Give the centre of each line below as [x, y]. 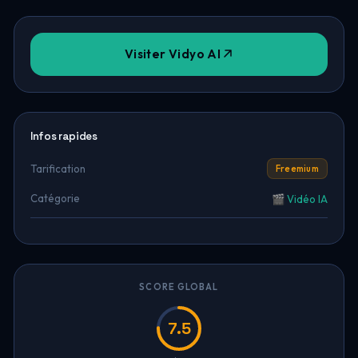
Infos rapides [64, 136]
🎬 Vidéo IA [300, 199]
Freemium [297, 169]
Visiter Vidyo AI [173, 54]
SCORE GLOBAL [179, 287]
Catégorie [55, 198]
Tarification [58, 168]
